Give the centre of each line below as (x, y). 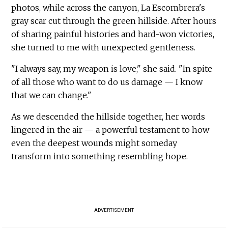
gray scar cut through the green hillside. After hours (114, 21)
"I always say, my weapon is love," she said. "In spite (112, 68)
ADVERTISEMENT (114, 210)
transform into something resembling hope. (100, 156)
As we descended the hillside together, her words (108, 116)
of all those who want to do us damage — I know (107, 82)
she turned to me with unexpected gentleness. (105, 47)
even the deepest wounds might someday (94, 143)
